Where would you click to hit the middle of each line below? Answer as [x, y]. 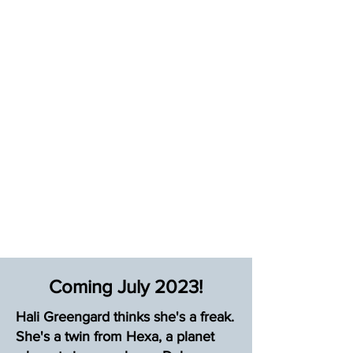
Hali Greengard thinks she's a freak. [125, 317]
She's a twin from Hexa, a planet [115, 336]
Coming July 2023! [126, 286]
